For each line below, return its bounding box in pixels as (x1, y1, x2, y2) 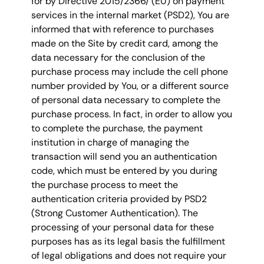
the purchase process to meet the (31, 178, 178, 191)
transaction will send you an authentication (31, 150, 217, 163)
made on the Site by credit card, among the (31, 37, 218, 49)
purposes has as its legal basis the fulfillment (31, 235, 225, 247)
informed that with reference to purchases (31, 22, 214, 35)
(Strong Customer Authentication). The (31, 206, 198, 219)
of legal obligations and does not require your (31, 249, 226, 262)
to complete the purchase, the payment (31, 121, 203, 134)
